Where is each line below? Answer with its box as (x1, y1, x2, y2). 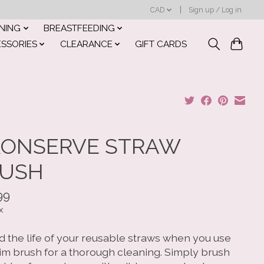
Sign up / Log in (189, 5, 242, 14)
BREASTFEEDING (43, 22, 115, 34)
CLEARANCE (60, 39, 113, 50)
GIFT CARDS (135, 39, 187, 50)
